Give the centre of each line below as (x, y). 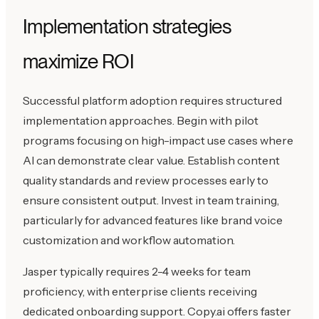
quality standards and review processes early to (146, 180)
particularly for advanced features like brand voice (153, 220)
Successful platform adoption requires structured (152, 100)
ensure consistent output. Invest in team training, (151, 200)
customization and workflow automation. (129, 240)
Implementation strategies (127, 26)
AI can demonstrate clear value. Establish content (151, 160)
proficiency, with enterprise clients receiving (140, 291)
